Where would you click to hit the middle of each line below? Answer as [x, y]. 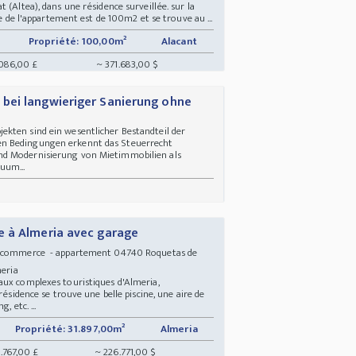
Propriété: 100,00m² [77, 41]
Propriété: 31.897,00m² [70, 329]
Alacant [180, 41]
